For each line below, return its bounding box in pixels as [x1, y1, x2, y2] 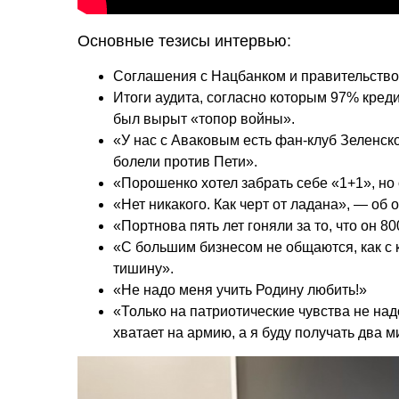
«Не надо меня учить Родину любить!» [113, 281, 367, 297]
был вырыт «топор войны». [113, 110, 295, 126]
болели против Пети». [113, 153, 257, 169]
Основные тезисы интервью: [77, 31, 291, 50]
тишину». [113, 260, 174, 276]
